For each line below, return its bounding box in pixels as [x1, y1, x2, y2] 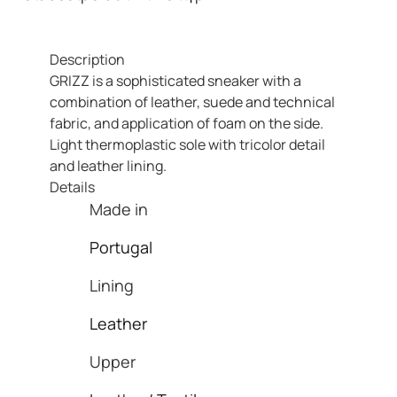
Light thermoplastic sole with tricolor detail [50, 135, 325, 154]
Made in [90, 198, 148, 220]
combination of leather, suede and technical [50, 92, 335, 112]
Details [50, 177, 95, 197]
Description [50, 50, 125, 69]
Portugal [90, 237, 152, 258]
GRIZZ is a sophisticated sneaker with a [50, 71, 301, 90]
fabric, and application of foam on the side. [50, 113, 323, 133]
